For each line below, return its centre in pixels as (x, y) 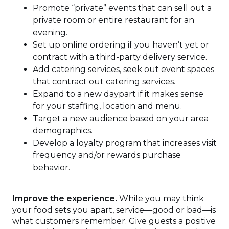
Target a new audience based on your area (121, 119)
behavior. (51, 168)
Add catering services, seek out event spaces (123, 70)
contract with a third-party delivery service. (120, 57)
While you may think (161, 199)
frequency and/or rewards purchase (107, 155)
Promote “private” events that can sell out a (122, 8)
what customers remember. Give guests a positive (114, 221)
